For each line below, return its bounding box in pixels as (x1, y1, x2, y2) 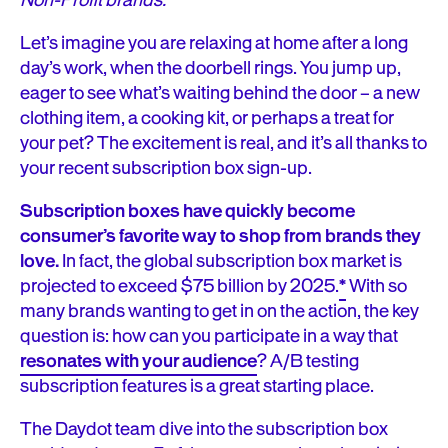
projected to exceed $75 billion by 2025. (20, 273, 339, 299)
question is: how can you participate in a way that (20, 323, 398, 349)
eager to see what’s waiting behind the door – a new (20, 80, 420, 106)
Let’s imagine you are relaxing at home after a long (20, 30, 408, 56)
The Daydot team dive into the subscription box (20, 416, 388, 442)
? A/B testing (257, 348, 359, 374)
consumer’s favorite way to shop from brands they (20, 223, 421, 249)
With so (346, 273, 407, 299)
